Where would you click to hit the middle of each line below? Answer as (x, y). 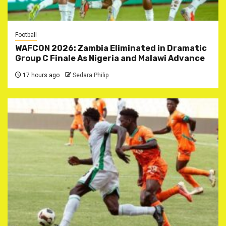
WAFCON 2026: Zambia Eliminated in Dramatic (111, 48)
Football (26, 35)
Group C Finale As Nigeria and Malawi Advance (110, 59)
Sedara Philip (91, 75)
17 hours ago (40, 75)
